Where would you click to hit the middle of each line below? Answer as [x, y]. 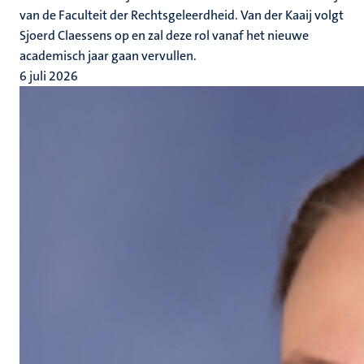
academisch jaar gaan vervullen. [108, 56]
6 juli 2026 [49, 76]
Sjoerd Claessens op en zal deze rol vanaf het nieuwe [164, 35]
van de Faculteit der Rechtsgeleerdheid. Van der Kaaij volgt [182, 15]
